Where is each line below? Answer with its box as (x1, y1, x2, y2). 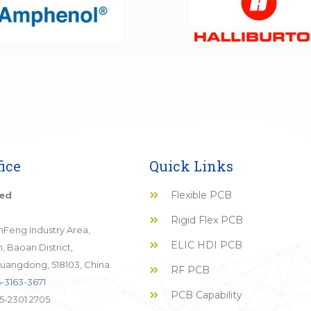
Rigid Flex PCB (171, 213, 244, 226)
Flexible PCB (171, 188, 233, 201)
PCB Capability (171, 288, 243, 301)
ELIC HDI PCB (171, 238, 243, 251)
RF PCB (171, 263, 210, 276)
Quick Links (149, 156, 233, 175)
